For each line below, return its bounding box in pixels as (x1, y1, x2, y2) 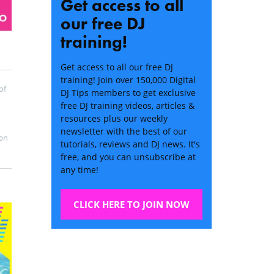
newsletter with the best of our (60, 125, 187, 138)
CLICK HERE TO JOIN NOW (73, 198, 190, 211)
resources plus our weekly (60, 113, 168, 125)
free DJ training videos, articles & (60, 100, 194, 112)
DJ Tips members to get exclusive (60, 87, 196, 99)
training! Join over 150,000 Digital (60, 74, 196, 86)
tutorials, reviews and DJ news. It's (60, 138, 200, 150)
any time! (60, 164, 98, 176)
